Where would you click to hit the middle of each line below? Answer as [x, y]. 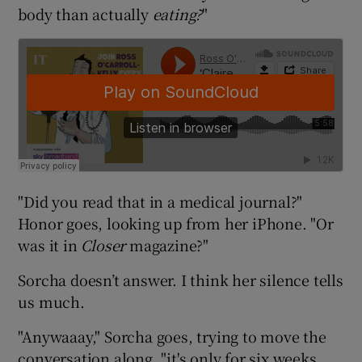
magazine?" [167, 245]
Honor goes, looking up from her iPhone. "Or [176, 223]
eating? [177, 14]
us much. [51, 302]
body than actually [85, 14]
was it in [50, 245]
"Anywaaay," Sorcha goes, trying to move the [172, 337]
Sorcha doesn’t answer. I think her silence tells [181, 280]
